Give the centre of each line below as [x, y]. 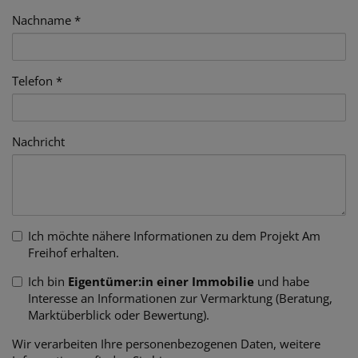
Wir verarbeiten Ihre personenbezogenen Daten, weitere [166, 344]
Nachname [42, 20]
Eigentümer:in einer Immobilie [161, 281]
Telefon [32, 81]
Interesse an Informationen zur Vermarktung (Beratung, [180, 298]
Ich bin [48, 281]
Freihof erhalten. [74, 253]
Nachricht [38, 141]
